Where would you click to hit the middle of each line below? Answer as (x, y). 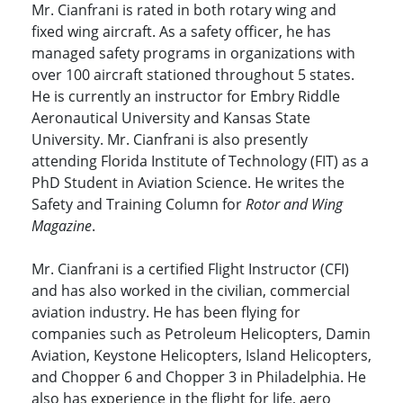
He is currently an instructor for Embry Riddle (186, 97)
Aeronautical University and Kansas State (171, 118)
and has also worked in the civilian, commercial (191, 291)
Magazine (62, 226)
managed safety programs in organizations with (193, 54)
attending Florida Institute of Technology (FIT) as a (200, 161)
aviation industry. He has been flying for (166, 313)
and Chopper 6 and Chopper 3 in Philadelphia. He (199, 377)
